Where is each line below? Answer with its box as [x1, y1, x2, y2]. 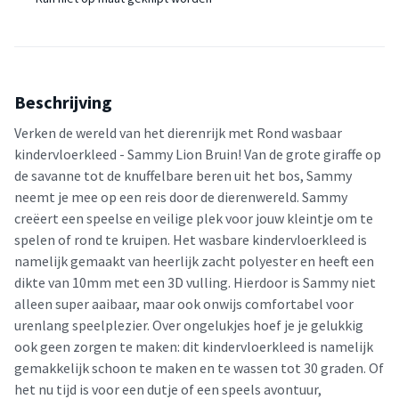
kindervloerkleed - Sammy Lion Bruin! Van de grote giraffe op [14, 144, 381, 163]
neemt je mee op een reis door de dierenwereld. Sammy [14, 187, 347, 206]
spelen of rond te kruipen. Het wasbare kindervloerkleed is [14, 230, 367, 248]
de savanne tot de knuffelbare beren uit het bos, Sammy [14, 166, 352, 184]
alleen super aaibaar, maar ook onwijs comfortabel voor [14, 294, 354, 313]
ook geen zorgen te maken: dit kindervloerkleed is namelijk [14, 337, 373, 355]
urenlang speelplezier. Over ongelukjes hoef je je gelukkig [14, 315, 363, 334]
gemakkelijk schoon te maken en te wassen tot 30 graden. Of [14, 358, 384, 377]
